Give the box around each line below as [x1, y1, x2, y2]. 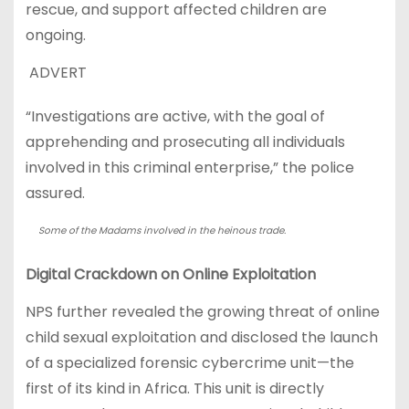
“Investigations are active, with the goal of [25, 106, 325, 128]
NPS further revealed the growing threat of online [25, 300, 380, 322]
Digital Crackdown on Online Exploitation [25, 264, 316, 286]
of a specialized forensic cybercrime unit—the [25, 351, 354, 373]
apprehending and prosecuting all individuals [25, 131, 345, 153]
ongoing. [25, 25, 86, 47]
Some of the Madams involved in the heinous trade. [38, 224, 287, 238]
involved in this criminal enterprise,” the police [25, 157, 354, 179]
